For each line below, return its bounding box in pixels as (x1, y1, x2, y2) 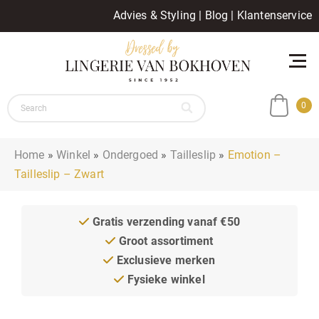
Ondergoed (102, 147, 159, 162)
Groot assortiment (115, 234, 214, 248)
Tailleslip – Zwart (14, 167, 104, 181)
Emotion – (227, 147, 282, 162)
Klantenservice (236, 9, 312, 22)
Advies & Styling (113, 9, 197, 22)
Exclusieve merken (113, 253, 216, 267)
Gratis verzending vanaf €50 (89, 214, 240, 229)
